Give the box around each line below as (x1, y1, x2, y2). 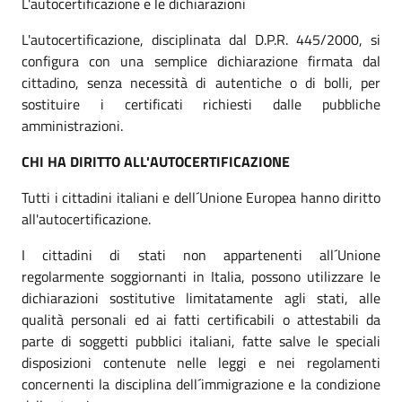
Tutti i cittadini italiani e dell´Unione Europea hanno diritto (22, 186, 380, 208)
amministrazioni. (22, 114, 123, 136)
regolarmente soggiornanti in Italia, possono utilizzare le (22, 265, 380, 287)
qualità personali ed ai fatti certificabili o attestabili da (22, 308, 380, 330)
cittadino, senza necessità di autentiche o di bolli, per (22, 71, 380, 93)
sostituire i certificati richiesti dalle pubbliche (22, 92, 380, 115)
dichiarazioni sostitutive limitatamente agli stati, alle (22, 286, 380, 309)
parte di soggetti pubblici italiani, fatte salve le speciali (22, 329, 380, 352)
